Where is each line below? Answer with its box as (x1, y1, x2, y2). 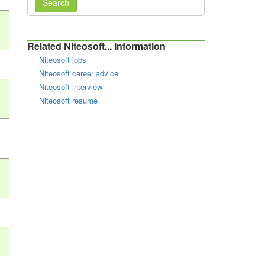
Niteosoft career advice (39, 67, 118, 79)
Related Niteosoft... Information (27, 39, 166, 53)
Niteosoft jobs (39, 54, 86, 65)
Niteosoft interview (39, 81, 102, 92)
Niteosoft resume (39, 95, 98, 106)
